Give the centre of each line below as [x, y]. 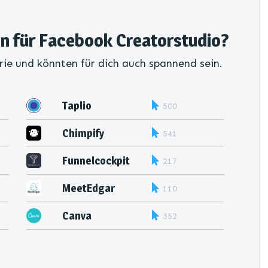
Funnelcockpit [96, 161]
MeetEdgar [89, 188]
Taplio [77, 106]
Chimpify [83, 133]
